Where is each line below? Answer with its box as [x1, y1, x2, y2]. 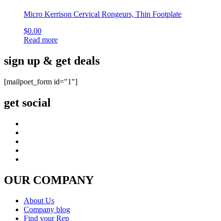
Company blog [24, 205, 70, 214]
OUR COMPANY [4, 173, 94, 186]
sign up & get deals [4, 54, 100, 67]
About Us [24, 196, 54, 205]
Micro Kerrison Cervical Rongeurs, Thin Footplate [24, 9, 182, 18]
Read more [24, 35, 58, 44]
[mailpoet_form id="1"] [4, 77, 77, 86]
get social [4, 96, 51, 109]
